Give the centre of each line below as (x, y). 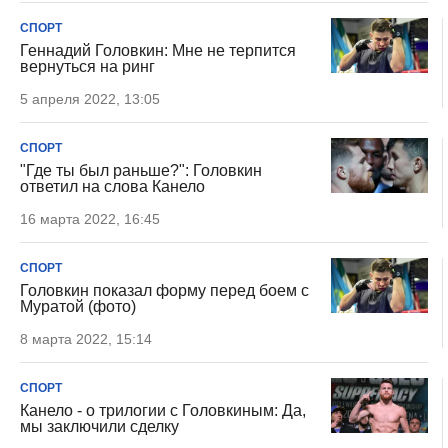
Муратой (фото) (78, 306)
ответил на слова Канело (112, 186)
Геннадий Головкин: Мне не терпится (158, 50)
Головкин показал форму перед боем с (164, 290)
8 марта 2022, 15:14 (86, 339)
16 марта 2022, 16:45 (90, 219)
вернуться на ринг (87, 66)
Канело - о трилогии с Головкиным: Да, (163, 410)
